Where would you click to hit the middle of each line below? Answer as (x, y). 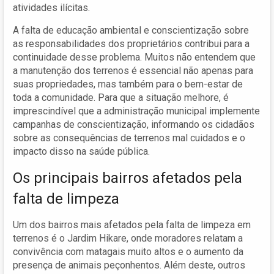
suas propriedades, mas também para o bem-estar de (128, 84)
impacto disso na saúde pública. (81, 151)
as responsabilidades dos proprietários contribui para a (131, 43)
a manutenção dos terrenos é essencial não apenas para (133, 70)
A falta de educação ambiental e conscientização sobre (131, 30)
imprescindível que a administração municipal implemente (136, 111)
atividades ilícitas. (51, 7)
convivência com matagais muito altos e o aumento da (128, 251)
